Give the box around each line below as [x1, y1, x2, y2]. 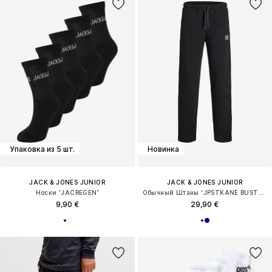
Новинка [147, 144, 179, 154]
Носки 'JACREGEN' [35, 189, 99, 197]
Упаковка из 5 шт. [10, 144, 75, 154]
